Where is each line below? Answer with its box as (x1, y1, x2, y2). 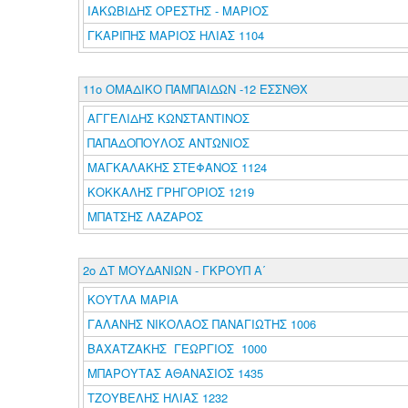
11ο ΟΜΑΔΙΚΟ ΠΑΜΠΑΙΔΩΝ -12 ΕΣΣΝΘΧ (82, 80, 308, 97)
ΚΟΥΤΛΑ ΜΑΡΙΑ (87, 291, 182, 308)
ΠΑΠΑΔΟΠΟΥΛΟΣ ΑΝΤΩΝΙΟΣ (87, 134, 253, 151)
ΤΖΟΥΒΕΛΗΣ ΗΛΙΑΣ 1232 (87, 389, 228, 406)
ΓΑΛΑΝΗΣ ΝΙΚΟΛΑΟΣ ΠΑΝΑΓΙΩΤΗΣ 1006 (87, 315, 316, 332)
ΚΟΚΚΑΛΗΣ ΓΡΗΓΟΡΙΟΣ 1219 (87, 183, 254, 200)
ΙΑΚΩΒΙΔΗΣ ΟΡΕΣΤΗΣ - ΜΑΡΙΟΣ (87, 2, 272, 19)
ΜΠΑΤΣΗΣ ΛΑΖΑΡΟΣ (87, 208, 207, 225)
